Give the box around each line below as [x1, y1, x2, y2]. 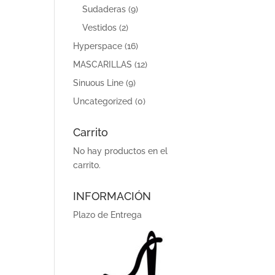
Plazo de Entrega [73, 210, 142, 220]
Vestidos [82, 23, 117, 33]
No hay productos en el [73, 146, 168, 156]
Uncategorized [73, 96, 133, 106]
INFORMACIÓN [73, 190, 152, 203]
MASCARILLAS [73, 60, 133, 69]
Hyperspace [73, 41, 123, 51]
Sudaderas [82, 4, 126, 14]
